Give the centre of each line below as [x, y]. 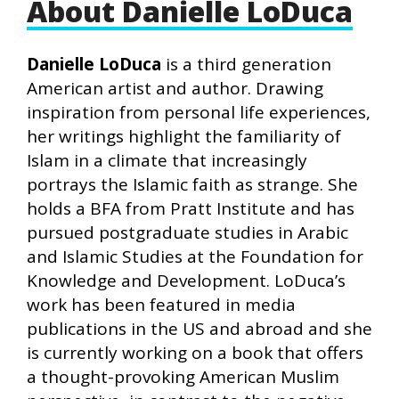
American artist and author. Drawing [175, 88]
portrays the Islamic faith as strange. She [192, 184]
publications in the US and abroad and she [199, 328]
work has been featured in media [161, 304]
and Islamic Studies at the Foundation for [195, 256]
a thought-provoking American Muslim [183, 376]
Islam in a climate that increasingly [167, 160]
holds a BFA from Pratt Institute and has [191, 208]
